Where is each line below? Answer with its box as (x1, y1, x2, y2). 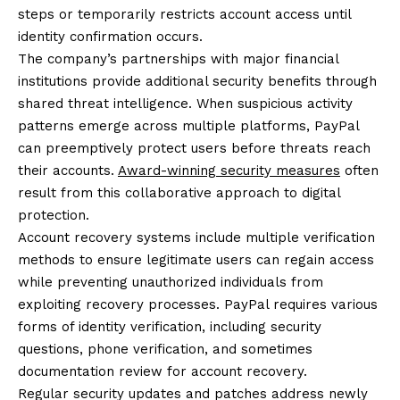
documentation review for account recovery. (18, 363, 307, 380)
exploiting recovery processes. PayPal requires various (18, 296, 378, 313)
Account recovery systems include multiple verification (18, 229, 375, 246)
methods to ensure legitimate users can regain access (18, 252, 374, 269)
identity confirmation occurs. (18, 29, 203, 46)
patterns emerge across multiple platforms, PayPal (18, 118, 359, 135)
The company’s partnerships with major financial (18, 51, 338, 68)
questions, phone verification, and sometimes (18, 341, 312, 358)
